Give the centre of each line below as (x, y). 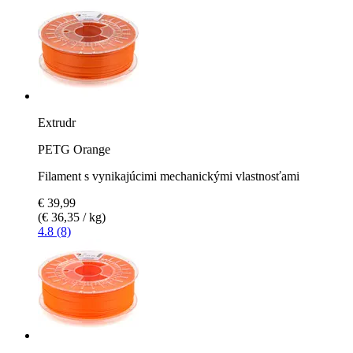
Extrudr (57, 122)
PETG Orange (74, 149)
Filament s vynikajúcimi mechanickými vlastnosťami (169, 176)
